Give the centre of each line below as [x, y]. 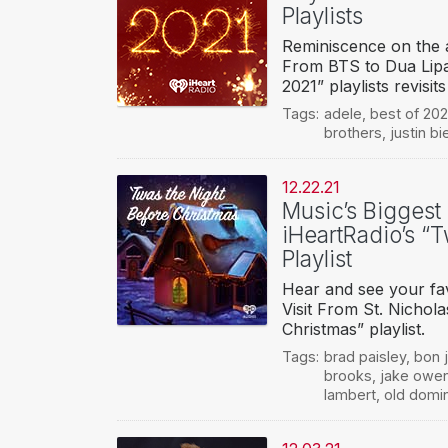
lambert [349, 395]
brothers [352, 133]
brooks [347, 376]
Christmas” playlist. [353, 329]
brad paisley [364, 357]
